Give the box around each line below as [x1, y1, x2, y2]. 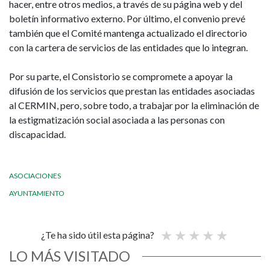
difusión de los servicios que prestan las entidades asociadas [9, 84, 255, 96]
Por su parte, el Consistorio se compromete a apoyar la [9, 70, 233, 82]
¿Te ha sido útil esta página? [40, 228, 154, 240]
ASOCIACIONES [9, 171, 61, 180]
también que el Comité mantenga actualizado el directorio [9, 27, 247, 39]
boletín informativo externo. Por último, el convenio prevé [9, 12, 245, 24]
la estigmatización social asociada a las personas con [9, 113, 225, 125]
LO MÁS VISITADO [9, 246, 130, 265]
